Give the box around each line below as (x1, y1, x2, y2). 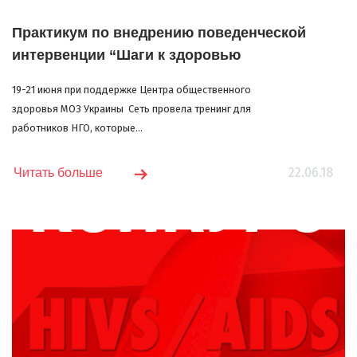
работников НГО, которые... (12, 121, 143, 134)
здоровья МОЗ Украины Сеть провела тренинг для (12, 102, 251, 115)
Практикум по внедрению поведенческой (12, 24, 306, 41)
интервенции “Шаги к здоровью (12, 46, 241, 63)
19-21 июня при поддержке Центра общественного (12, 83, 251, 96)
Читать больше (14, 165, 103, 179)
